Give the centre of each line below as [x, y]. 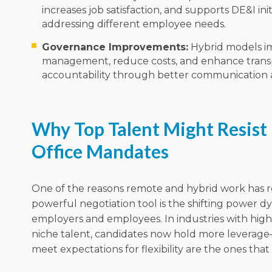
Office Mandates [100, 151]
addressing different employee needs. [134, 24]
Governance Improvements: [115, 47]
